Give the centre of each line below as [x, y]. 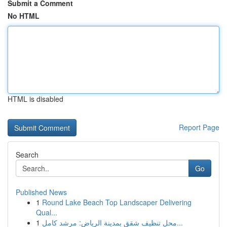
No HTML [24, 16]
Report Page [199, 127]
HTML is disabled [35, 99]
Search [27, 155]
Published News [41, 192]
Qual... [47, 212]
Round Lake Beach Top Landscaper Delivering [117, 202]
